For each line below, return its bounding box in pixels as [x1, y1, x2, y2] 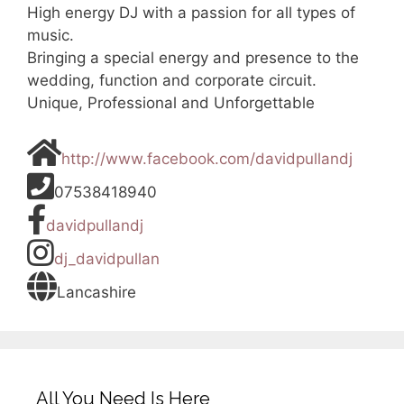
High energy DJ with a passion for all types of [27, 3, 355, 22]
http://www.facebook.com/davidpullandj [61, 149, 353, 168]
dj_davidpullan [54, 249, 160, 268]
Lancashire [57, 282, 136, 301]
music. [27, 25, 74, 44]
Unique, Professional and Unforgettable [27, 93, 315, 112]
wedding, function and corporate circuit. [27, 70, 317, 89]
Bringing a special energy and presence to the [27, 48, 359, 67]
